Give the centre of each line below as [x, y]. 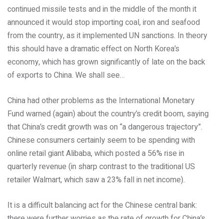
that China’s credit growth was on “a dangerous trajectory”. [105, 127]
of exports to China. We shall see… [66, 75]
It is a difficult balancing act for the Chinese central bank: [102, 205]
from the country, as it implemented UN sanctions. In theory [107, 36]
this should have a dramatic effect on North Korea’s [93, 49]
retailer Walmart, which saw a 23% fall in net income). [96, 180]
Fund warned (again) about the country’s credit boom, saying [108, 114]
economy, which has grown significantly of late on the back [106, 62]
